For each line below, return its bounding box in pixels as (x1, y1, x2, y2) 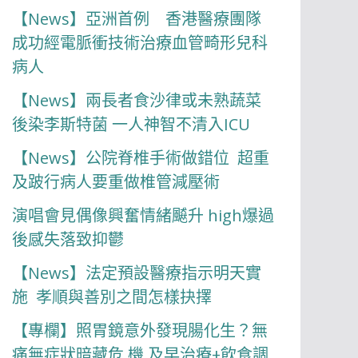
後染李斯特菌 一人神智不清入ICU (12, 113, 251, 135)
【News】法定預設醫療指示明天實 (12, 262, 262, 284)
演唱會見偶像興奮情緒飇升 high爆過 (12, 205, 275, 226)
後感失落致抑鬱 (12, 229, 125, 250)
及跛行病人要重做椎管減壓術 (12, 171, 221, 193)
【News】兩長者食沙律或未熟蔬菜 (12, 89, 262, 111)
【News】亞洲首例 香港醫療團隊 (12, 8, 262, 30)
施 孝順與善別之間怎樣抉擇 (12, 286, 213, 308)
